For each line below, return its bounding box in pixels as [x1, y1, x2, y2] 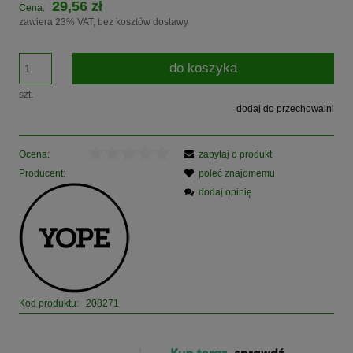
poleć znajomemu [199, 167, 275, 179]
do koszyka [169, 60, 237, 76]
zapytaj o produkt [199, 148, 272, 160]
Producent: [19, 167, 65, 179]
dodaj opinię [199, 186, 252, 198]
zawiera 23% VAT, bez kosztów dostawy [19, 16, 188, 28]
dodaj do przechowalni [236, 102, 334, 114]
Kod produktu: [19, 297, 79, 309]
